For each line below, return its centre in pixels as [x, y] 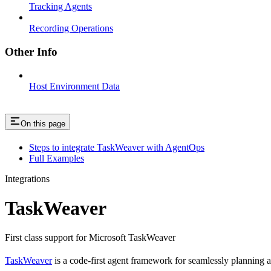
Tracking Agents [60, 7]
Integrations [27, 178]
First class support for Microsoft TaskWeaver [90, 238]
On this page [43, 123]
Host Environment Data [74, 86]
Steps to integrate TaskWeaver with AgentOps [117, 147]
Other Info [31, 52]
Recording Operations [71, 28]
